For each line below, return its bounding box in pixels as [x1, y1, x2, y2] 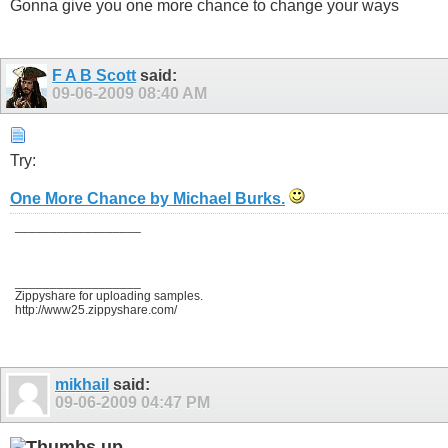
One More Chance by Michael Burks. [10, 189, 285, 207]
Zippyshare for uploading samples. [15, 288, 203, 303]
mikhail [55, 375, 109, 393]
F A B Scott [52, 66, 137, 84]
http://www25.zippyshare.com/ [15, 302, 177, 317]
